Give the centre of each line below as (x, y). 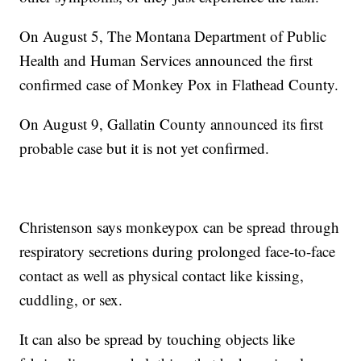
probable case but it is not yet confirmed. (145, 147)
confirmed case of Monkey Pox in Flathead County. (179, 84)
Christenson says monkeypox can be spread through (180, 226)
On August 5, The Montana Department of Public (173, 35)
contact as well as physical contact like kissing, (162, 275)
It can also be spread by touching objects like (158, 338)
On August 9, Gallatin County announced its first (172, 123)
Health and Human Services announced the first (166, 60)
